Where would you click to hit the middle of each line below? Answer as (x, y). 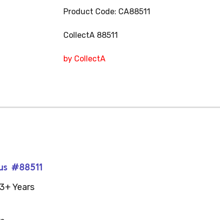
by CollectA (84, 59)
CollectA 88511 (90, 35)
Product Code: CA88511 (107, 12)
